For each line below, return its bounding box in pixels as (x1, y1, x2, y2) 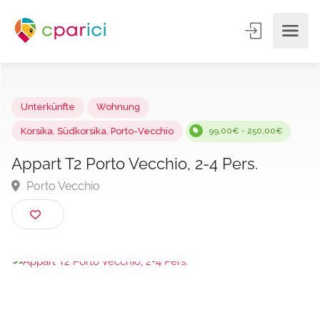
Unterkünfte (22, 110, 81, 123)
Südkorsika (61, 136, 116, 149)
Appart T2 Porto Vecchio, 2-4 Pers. (12, 167, 281, 188)
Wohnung (104, 110, 152, 123)
